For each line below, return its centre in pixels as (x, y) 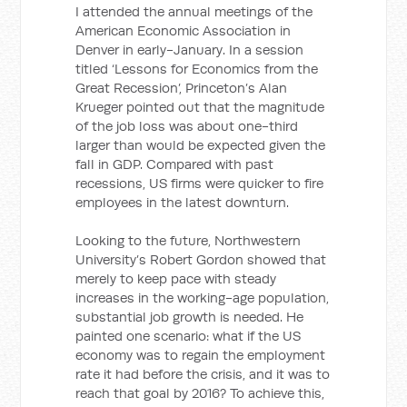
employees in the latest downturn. (183, 202)
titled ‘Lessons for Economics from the (197, 69)
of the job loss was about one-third (187, 126)
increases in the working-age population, (203, 298)
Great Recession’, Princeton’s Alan (182, 88)
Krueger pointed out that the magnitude (200, 107)
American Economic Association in (184, 30)
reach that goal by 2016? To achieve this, (200, 393)
